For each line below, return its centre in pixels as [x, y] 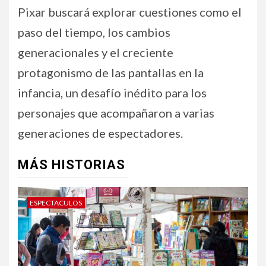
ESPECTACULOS [56, 202]
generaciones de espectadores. [100, 133]
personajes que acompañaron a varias [116, 113]
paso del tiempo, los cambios [94, 32]
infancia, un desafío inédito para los [112, 92]
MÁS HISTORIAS [72, 164]
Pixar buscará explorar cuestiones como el [130, 12]
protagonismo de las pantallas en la [111, 72]
